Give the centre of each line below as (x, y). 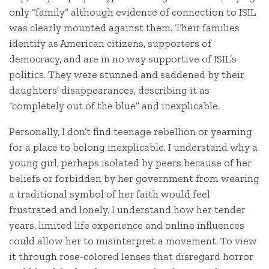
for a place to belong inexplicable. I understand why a (133, 147)
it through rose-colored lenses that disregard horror (131, 257)
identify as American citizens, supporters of (110, 43)
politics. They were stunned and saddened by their (127, 74)
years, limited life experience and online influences (127, 225)
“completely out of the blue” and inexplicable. (114, 105)
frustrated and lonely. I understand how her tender (127, 210)
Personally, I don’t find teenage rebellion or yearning (131, 132)
